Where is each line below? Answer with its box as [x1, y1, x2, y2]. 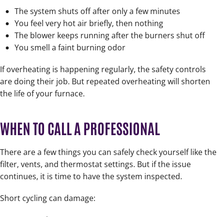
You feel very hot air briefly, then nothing [15, 18, 163, 29]
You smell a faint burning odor [15, 42, 125, 53]
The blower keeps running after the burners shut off [15, 30, 205, 41]
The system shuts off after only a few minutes [15, 6, 180, 17]
